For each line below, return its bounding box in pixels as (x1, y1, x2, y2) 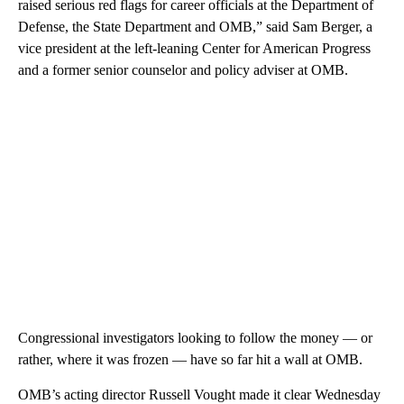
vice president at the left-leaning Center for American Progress (18, 40, 371, 56)
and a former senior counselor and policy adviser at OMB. (18, 61, 348, 78)
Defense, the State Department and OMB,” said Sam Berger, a (18, 18, 372, 34)
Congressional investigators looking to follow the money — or (18, 329, 372, 345)
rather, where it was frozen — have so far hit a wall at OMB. (18, 351, 363, 367)
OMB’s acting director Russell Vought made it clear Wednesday (18, 386, 381, 402)
